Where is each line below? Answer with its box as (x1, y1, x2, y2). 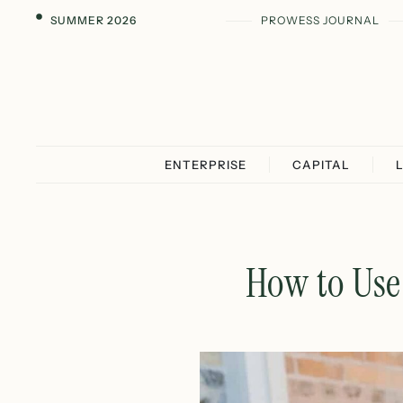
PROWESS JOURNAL (260, 13, 380, 27)
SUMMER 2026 (49, 13, 137, 27)
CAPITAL (292, 157, 350, 172)
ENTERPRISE (165, 157, 246, 172)
